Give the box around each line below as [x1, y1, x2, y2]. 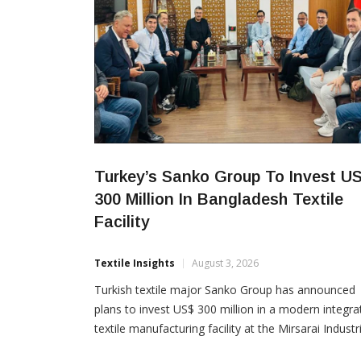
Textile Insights [94, 256, 175, 271]
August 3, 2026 [192, 256, 259, 271]
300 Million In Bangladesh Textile [94, 190, 343, 209]
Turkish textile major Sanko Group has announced [94, 282, 355, 298]
